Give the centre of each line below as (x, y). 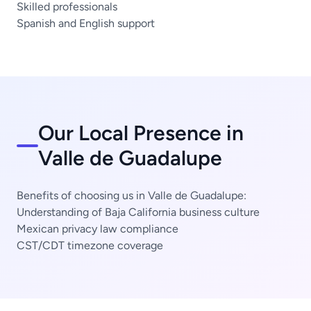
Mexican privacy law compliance (98, 229)
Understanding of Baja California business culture (138, 212)
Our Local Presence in (141, 133)
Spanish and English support (86, 23)
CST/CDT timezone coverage (90, 245)
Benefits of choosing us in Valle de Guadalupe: (132, 195)
